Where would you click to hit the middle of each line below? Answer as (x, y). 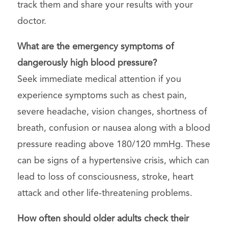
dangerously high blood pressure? (87, 63)
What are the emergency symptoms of (95, 47)
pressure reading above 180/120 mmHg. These (113, 144)
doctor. (32, 21)
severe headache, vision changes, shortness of (112, 112)
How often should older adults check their (103, 219)
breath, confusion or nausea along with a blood (113, 128)
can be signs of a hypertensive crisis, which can (113, 161)
